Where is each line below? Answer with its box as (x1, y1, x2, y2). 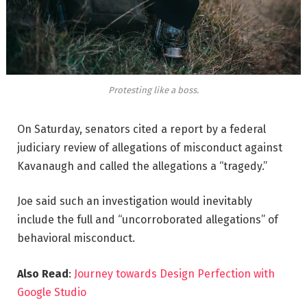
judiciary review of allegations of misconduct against (17, 140, 282, 154)
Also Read (17, 267, 69, 281)
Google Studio (17, 286, 86, 299)
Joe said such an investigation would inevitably (17, 195, 252, 208)
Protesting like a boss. (108, 84, 199, 95)
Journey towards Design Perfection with (74, 267, 275, 281)
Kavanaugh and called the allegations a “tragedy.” (17, 159, 267, 173)
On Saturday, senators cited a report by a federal (17, 122, 266, 136)
